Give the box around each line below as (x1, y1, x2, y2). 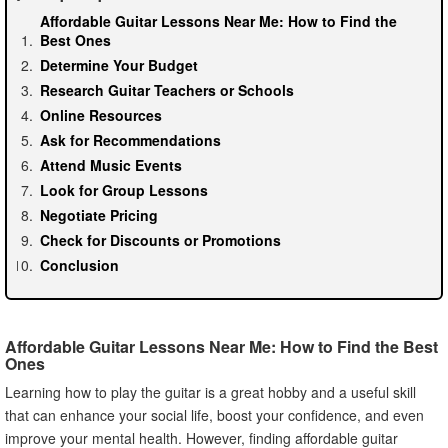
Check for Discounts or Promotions (40, 229, 281, 250)
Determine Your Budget (40, 54, 198, 75)
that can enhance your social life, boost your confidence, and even (5, 404, 424, 425)
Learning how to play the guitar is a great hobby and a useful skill (5, 381, 416, 402)
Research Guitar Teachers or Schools (40, 79, 294, 100)
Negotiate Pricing (40, 204, 158, 225)
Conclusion (40, 254, 119, 275)
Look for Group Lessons (40, 179, 208, 200)
